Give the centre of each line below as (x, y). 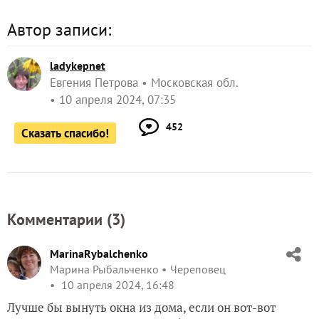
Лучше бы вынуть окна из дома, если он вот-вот (141, 307)
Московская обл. (194, 82)
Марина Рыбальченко (104, 269)
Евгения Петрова (94, 82)
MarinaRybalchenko (99, 253)
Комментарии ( (59, 219)
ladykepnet (78, 65)
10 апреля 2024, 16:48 (116, 284)
